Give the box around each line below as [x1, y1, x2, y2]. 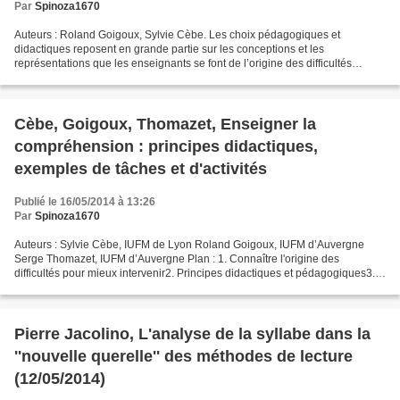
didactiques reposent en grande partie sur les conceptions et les [14, 43, 324, 55]
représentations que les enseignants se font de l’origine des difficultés [14, 57, 352, 70]
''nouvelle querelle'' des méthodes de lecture [14, 347, 353, 365]
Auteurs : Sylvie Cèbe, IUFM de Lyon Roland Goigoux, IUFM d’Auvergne [14, 238, 364, 251]
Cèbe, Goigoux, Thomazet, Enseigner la [14, 115, 316, 133]
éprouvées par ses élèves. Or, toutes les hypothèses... [14, 71, 274, 84]
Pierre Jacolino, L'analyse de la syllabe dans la [14, 325, 371, 343]
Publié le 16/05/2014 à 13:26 [14, 196, 155, 208]
